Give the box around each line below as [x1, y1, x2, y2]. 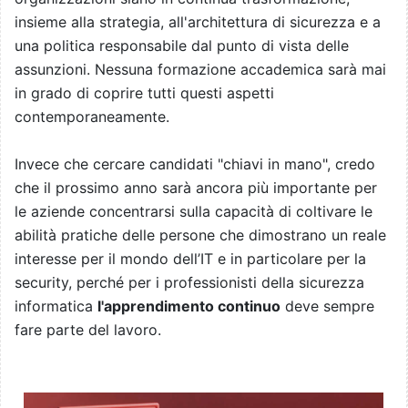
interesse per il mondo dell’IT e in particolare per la [15, 250, 366, 269]
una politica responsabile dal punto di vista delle [15, 36, 349, 56]
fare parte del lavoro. [15, 321, 161, 340]
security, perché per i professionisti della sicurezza [15, 273, 364, 292]
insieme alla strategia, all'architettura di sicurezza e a [15, 13, 381, 32]
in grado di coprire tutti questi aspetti [15, 84, 274, 103]
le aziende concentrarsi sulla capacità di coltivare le [15, 202, 372, 221]
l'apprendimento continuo [97, 297, 280, 316]
